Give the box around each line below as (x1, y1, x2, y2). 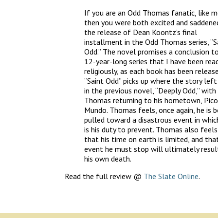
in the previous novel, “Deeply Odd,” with (84, 85, 216, 95)
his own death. (84, 153, 131, 163)
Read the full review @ (65, 171, 144, 181)
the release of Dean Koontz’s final (84, 27, 197, 37)
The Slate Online (144, 171, 199, 181)
